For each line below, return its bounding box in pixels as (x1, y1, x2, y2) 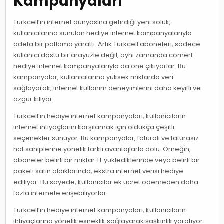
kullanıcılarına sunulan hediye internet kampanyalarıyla (13, 28, 192, 38)
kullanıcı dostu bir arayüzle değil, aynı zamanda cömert (13, 50, 193, 60)
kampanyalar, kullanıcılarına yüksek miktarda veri (13, 72, 174, 82)
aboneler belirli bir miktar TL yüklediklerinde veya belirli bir (13, 155, 200, 165)
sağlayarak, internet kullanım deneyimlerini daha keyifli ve (13, 83, 201, 93)
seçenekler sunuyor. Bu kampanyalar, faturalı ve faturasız (13, 133, 199, 143)
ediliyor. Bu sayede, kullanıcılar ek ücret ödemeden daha (13, 177, 199, 187)
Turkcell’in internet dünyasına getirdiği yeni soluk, (13, 17, 171, 27)
